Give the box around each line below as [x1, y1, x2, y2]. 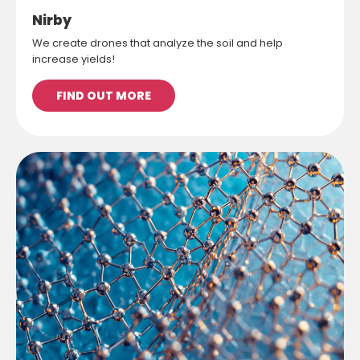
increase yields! [32, 51, 115, 67]
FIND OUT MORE [56, 87, 151, 104]
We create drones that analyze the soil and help [32, 35, 283, 51]
